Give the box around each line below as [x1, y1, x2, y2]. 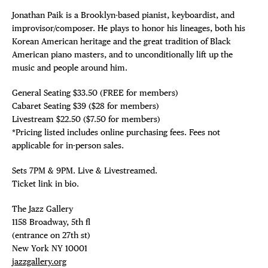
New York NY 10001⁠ [12, 243, 87, 254]
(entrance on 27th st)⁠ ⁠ [12, 230, 93, 240]
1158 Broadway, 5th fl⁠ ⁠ [12, 217, 93, 227]
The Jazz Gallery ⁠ [12, 203, 75, 214]
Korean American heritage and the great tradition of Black [12, 36, 231, 47]
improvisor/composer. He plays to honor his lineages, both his [12, 23, 245, 33]
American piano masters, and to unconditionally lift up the [12, 49, 233, 60]
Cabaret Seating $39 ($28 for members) [12, 100, 159, 111]
